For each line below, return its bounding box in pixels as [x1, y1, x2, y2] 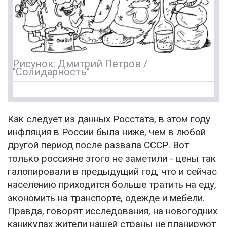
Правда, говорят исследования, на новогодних [8, 205, 217, 217]
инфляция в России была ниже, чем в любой [8, 126, 206, 138]
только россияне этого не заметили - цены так [8, 153, 216, 165]
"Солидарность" [13, 66, 90, 79]
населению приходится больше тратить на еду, [8, 179, 216, 191]
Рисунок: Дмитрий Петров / [13, 58, 147, 70]
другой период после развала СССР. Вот [8, 139, 189, 152]
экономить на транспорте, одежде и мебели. [8, 192, 205, 204]
